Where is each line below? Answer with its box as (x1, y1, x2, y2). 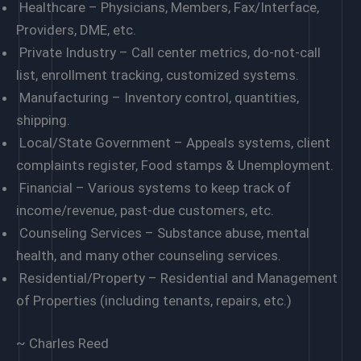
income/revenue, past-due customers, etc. (16, 201, 274, 218)
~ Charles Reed (16, 335, 109, 352)
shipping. (16, 111, 70, 128)
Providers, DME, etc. (16, 21, 136, 38)
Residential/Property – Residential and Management (16, 269, 338, 286)
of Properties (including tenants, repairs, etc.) (16, 292, 292, 309)
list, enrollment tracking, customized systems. (16, 66, 299, 83)
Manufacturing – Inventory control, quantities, (16, 89, 299, 106)
